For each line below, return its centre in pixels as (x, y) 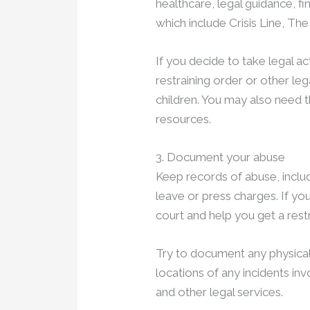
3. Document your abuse (221, 157)
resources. (184, 119)
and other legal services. (220, 292)
